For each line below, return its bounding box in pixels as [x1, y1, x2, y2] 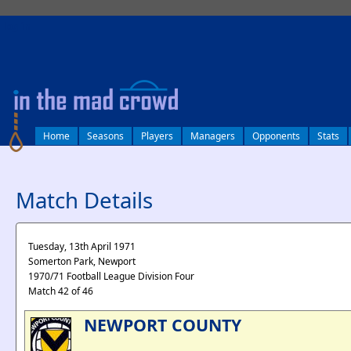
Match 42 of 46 [28, 284, 93, 298]
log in [4, 20, 31, 33]
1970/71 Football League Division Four [28, 270, 194, 283]
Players [141, 129, 173, 143]
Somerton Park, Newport [28, 255, 136, 268]
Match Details [16, 185, 153, 215]
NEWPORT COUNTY [84, 313, 241, 336]
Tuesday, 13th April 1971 [28, 240, 136, 253]
